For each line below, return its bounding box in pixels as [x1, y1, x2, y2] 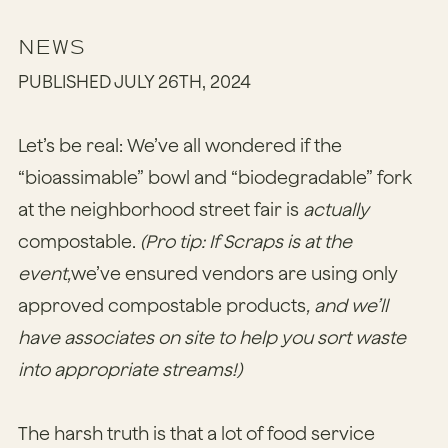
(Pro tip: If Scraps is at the [140, 230, 352, 252]
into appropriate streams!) [18, 358, 246, 380]
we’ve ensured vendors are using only [71, 262, 398, 284]
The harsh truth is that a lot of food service [18, 422, 375, 444]
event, [18, 262, 71, 284]
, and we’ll [306, 294, 388, 316]
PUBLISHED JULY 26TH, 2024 [18, 70, 251, 92]
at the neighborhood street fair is [18, 198, 303, 220]
